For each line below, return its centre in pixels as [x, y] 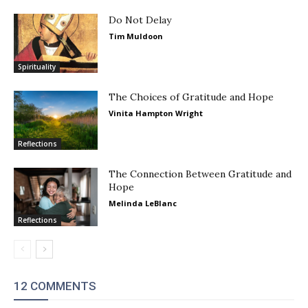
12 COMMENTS [55, 286]
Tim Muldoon [136, 36]
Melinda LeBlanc [143, 203]
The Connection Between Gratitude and [200, 174]
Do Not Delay [140, 20]
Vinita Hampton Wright [156, 113]
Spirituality [37, 67]
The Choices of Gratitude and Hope [191, 97]
